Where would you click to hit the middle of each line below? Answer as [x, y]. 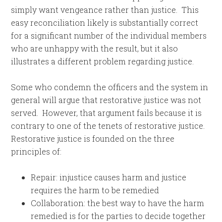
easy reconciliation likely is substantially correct [105, 23]
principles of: [36, 151]
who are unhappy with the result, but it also [95, 48]
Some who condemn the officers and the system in [110, 87]
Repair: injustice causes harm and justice [109, 177]
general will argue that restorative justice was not [106, 100]
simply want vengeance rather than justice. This [105, 10]
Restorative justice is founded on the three [93, 139]
